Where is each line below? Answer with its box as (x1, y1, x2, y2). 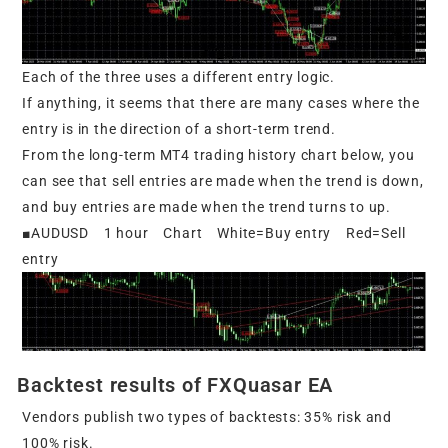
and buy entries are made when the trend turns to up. (22, 199, 392, 216)
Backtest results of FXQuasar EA (17, 373, 334, 398)
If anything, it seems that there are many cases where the (22, 95, 421, 112)
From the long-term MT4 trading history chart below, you (22, 147, 415, 164)
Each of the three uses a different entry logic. (22, 69, 336, 86)
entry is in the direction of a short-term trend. (22, 121, 336, 138)
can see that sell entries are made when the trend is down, (22, 173, 424, 190)
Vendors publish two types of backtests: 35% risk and (22, 409, 393, 426)
